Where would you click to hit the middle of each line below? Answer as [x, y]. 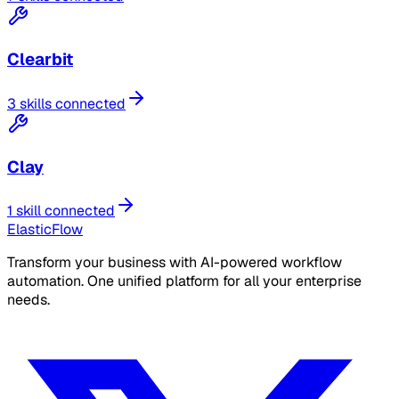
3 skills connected [66, 103]
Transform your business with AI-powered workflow [175, 263]
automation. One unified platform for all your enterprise [184, 281]
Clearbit [40, 60]
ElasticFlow [45, 230]
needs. [28, 300]
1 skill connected [61, 211]
